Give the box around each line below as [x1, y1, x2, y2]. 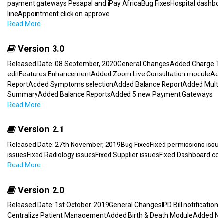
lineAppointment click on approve [7, 9, 109, 18]
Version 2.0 [16, 184, 64, 195]
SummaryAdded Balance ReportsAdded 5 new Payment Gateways [7, 90, 213, 98]
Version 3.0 [16, 43, 64, 54]
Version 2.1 [16, 124, 64, 135]
